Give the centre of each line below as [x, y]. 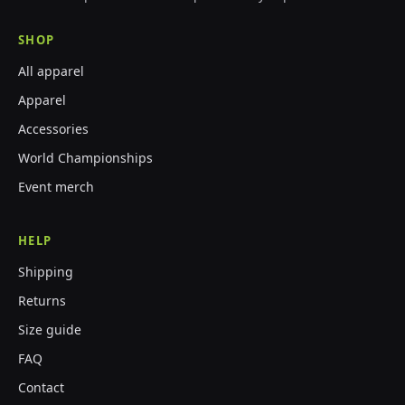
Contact [41, 388]
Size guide [50, 330]
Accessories [53, 129]
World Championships [85, 158]
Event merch [56, 187]
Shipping [46, 272]
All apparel [51, 71]
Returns [42, 301]
